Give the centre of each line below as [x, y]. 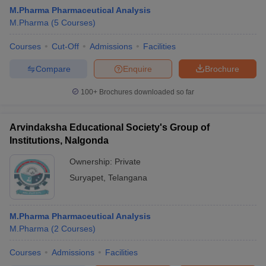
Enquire [137, 69]
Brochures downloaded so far [146, 92]
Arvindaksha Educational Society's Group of [110, 127]
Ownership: [92, 161]
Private [128, 161]
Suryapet [86, 178]
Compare [53, 69]
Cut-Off [65, 46]
